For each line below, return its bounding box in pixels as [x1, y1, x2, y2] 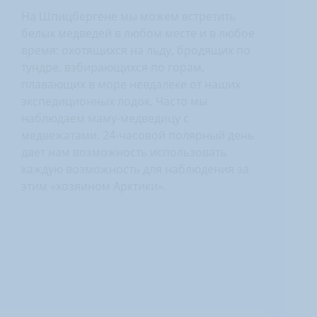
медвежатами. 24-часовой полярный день [21, 127, 254, 143]
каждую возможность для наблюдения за [21, 161, 249, 177]
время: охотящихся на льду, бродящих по [21, 42, 250, 58]
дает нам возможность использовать [21, 144, 226, 160]
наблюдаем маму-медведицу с [21, 110, 189, 126]
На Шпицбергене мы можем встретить [21, 8, 236, 24]
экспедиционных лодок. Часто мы [21, 93, 207, 109]
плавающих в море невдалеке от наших [21, 76, 241, 92]
